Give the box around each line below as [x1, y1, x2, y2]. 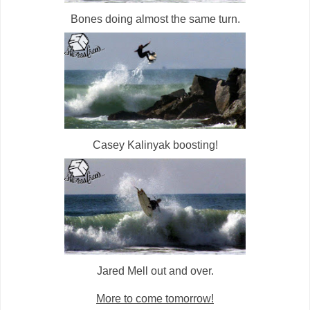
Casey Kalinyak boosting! [92, 139, 218, 152]
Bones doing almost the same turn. [70, 13, 240, 26]
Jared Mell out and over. [96, 265, 214, 277]
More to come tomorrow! [96, 293, 214, 305]
